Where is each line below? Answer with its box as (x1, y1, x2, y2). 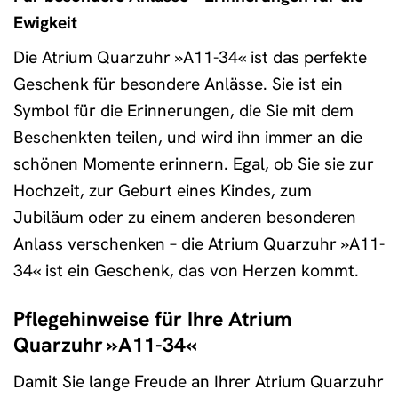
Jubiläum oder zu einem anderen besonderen (13, 206, 356, 229)
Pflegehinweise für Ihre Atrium (13, 306, 291, 333)
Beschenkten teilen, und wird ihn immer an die (13, 126, 362, 149)
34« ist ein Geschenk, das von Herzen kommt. (13, 259, 359, 283)
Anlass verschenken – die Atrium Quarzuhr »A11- (13, 233, 385, 256)
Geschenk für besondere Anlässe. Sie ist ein (13, 73, 343, 96)
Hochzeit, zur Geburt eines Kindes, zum (13, 179, 312, 203)
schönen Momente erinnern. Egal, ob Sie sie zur (13, 153, 374, 176)
